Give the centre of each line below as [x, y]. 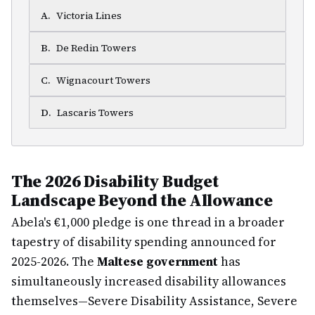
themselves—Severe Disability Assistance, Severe [154, 301]
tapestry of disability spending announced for [144, 242]
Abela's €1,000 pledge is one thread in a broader [148, 222]
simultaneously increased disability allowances [149, 281]
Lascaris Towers [95, 112]
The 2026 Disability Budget [115, 181]
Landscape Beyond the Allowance [142, 200]
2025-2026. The [54, 262]
